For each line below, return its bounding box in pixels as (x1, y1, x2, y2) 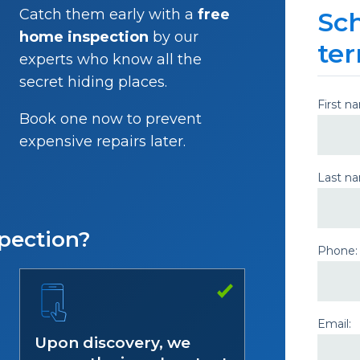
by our (148, 28, 198, 46)
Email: (317, 316, 351, 331)
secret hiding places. (18, 73, 167, 91)
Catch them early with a (18, 6, 198, 23)
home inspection (18, 28, 149, 46)
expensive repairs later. (18, 133, 186, 150)
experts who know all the (18, 51, 202, 68)
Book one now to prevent (18, 110, 202, 128)
